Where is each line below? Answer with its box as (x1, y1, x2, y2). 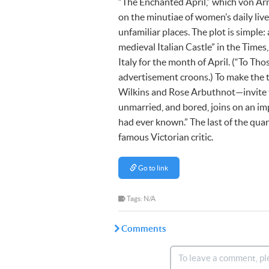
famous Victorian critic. (118, 131, 213, 142)
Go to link (137, 164, 168, 172)
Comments (121, 223, 166, 234)
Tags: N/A (125, 195, 156, 202)
